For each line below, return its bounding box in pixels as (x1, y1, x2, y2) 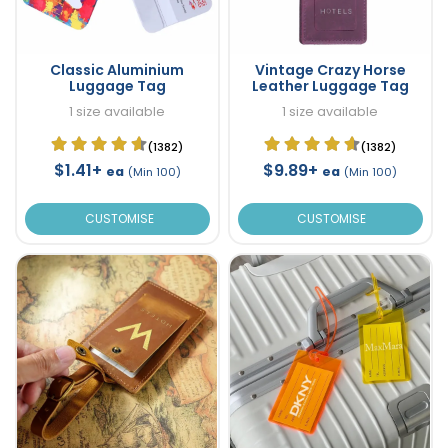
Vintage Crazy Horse (254, 60, 406, 81)
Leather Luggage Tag (251, 76, 409, 97)
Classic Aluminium (50, 60, 185, 81)
